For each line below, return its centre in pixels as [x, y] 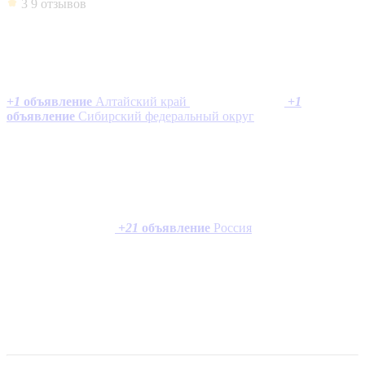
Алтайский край [141, 101]
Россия [233, 227]
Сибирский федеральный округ [166, 116]
